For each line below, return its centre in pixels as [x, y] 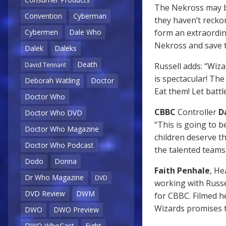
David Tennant [45, 65]
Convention [43, 16]
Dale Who [85, 32]
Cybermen [41, 32]
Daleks [66, 48]
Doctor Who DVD [53, 113]
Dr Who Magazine [54, 178]
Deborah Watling [52, 81]
